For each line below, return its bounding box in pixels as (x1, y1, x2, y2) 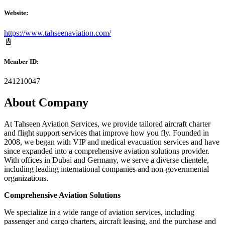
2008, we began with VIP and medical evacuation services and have (4, 137, 219, 146)
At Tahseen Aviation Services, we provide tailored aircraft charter (4, 119, 210, 128)
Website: (4, 9, 28, 17)
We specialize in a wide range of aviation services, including (4, 207, 194, 216)
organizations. (4, 173, 48, 182)
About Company (4, 95, 88, 109)
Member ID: (4, 57, 39, 65)
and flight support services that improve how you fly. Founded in (4, 128, 209, 137)
